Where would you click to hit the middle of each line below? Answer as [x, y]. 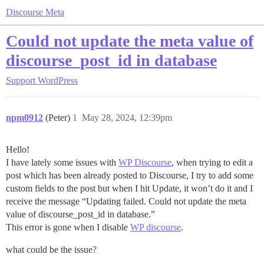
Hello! [18, 149]
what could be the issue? [51, 250]
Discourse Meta [35, 12]
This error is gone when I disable [68, 227]
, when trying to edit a [212, 162]
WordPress [58, 80]
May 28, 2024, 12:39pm [127, 118]
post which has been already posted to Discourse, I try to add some [130, 175]
